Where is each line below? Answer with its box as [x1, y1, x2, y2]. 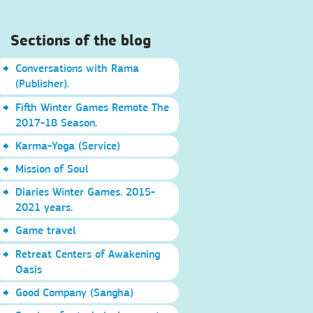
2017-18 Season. [15, 115, 98, 129]
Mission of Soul [15, 161, 89, 175]
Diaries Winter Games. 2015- [15, 185, 156, 199]
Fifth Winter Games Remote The [15, 100, 170, 114]
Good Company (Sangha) [15, 285, 134, 299]
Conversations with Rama [15, 61, 140, 75]
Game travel [15, 224, 76, 238]
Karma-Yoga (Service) [15, 138, 121, 152]
